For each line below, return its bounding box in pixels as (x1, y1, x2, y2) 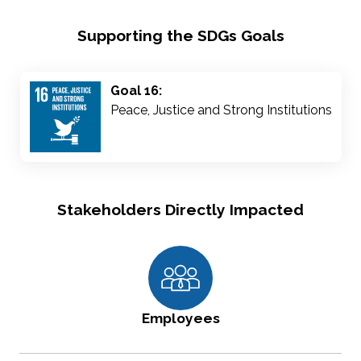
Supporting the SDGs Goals (77, 27, 284, 46)
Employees (141, 310, 220, 327)
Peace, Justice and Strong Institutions (110, 102, 332, 118)
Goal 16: (110, 83, 162, 99)
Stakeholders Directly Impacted (57, 201, 304, 220)
